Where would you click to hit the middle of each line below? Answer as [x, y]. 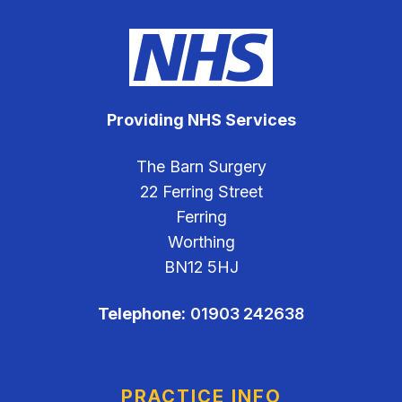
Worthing [201, 242]
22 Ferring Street [201, 192]
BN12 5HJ [201, 267]
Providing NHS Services [201, 120]
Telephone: [142, 314]
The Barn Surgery [201, 166]
